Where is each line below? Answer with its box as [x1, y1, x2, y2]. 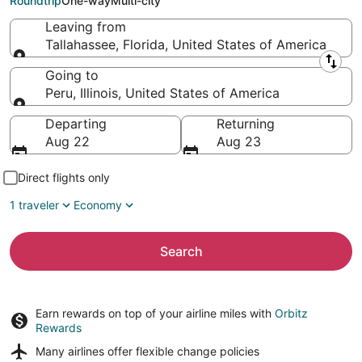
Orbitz [275, 306, 308, 320]
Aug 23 [217, 133, 261, 149]
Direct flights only [18, 170, 110, 184]
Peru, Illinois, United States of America [45, 85, 280, 101]
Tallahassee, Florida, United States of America [45, 36, 326, 53]
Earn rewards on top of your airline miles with [36, 306, 275, 320]
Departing [45, 116, 107, 132]
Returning [217, 116, 275, 132]
